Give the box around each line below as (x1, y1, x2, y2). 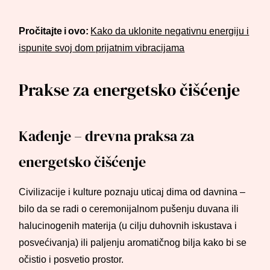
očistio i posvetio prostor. (19, 254, 124, 265)
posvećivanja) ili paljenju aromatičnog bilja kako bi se (19, 237, 247, 248)
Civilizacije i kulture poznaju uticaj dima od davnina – (19, 186, 246, 198)
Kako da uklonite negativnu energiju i (90, 25, 250, 37)
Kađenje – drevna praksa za (19, 126, 195, 146)
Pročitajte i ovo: (19, 25, 91, 37)
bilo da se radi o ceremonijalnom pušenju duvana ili (19, 203, 239, 215)
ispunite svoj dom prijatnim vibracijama (19, 42, 185, 54)
